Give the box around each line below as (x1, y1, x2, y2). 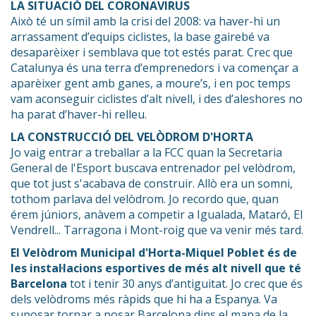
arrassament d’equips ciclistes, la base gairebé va (11, 28, 269, 44)
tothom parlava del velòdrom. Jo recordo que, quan (11, 190, 279, 207)
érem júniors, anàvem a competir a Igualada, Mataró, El (11, 206, 303, 222)
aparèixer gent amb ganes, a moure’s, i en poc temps (11, 75, 291, 91)
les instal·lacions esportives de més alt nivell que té (11, 260, 301, 276)
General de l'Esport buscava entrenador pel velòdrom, (11, 159, 296, 176)
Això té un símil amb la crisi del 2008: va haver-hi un (11, 13, 280, 29)
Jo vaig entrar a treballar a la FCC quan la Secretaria (11, 144, 282, 160)
